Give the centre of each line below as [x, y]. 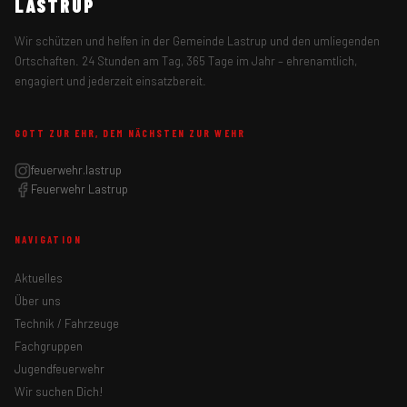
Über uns [38, 301]
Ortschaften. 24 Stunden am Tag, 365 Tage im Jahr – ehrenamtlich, [186, 61]
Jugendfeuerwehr [60, 369]
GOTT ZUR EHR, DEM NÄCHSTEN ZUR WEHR [130, 134]
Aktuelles [39, 278]
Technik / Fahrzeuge [67, 324]
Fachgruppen [49, 347]
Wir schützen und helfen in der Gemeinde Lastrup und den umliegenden [197, 41]
